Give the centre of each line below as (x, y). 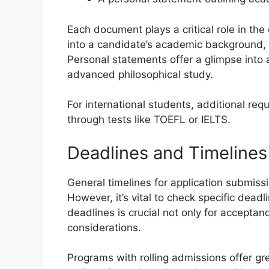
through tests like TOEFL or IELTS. (149, 120)
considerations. (104, 227)
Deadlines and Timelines (167, 153)
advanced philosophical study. (140, 74)
